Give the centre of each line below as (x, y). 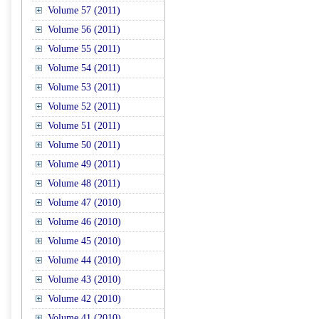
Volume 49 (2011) (84, 164)
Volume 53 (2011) (84, 87)
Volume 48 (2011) (84, 183)
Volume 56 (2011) (84, 30)
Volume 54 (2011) (84, 68)
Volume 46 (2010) (84, 222)
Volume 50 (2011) (84, 145)
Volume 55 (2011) (84, 49)
